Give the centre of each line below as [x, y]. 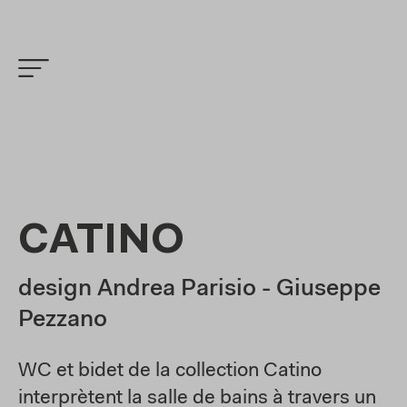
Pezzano [63, 321]
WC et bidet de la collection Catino [170, 372]
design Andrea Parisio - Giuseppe [199, 290]
